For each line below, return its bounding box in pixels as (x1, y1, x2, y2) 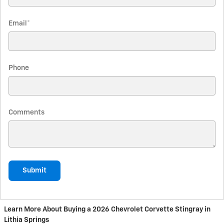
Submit (22, 166, 46, 174)
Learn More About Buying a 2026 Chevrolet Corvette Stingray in (4, 206, 210, 213)
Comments (8, 108, 44, 116)
